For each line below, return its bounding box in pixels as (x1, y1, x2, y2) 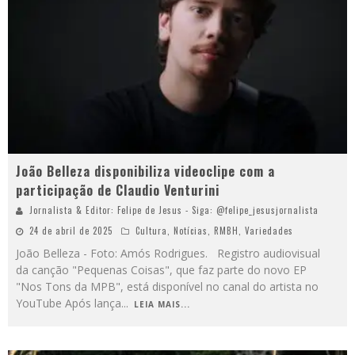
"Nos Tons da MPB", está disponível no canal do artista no (16, 279, 319, 295)
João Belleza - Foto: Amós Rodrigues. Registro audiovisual (16, 246, 320, 261)
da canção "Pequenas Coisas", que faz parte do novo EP (16, 262, 307, 278)
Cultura (136, 224, 167, 238)
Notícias (174, 224, 208, 238)
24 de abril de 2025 (29, 224, 113, 238)
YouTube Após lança (16, 296, 121, 311)
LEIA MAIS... (134, 299, 190, 311)
